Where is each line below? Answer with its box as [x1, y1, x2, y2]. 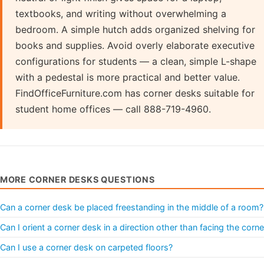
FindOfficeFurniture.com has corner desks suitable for [15, 87, 255, 99]
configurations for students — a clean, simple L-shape [15, 55, 256, 67]
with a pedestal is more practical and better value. [15, 71, 240, 83]
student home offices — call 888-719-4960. [15, 103, 211, 115]
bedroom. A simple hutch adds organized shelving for [15, 23, 255, 35]
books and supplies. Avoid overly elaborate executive [15, 39, 255, 51]
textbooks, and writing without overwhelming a [15, 7, 226, 19]
